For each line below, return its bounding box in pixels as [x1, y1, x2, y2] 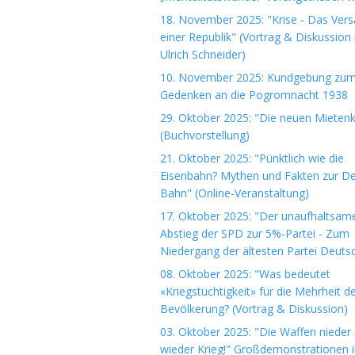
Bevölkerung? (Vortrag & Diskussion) [160, 301, 348, 316]
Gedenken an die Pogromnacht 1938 [160, 87, 348, 102]
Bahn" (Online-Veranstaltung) [160, 185, 309, 200]
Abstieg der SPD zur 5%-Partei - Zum [160, 226, 349, 241]
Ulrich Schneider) [160, 47, 246, 62]
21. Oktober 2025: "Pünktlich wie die [160, 151, 344, 166]
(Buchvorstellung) [160, 128, 250, 143]
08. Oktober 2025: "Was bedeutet [160, 266, 330, 281]
